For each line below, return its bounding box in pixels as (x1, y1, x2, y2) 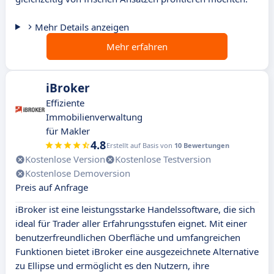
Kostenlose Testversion (115, 153, 211, 166)
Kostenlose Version (25, 153, 105, 166)
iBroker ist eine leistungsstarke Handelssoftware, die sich (15, 203, 255, 216)
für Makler (46, 125, 90, 138)
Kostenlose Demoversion (25, 167, 130, 180)
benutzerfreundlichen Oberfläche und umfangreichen (15, 231, 240, 244)
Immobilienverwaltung (46, 111, 143, 124)
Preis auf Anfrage (15, 181, 88, 194)
